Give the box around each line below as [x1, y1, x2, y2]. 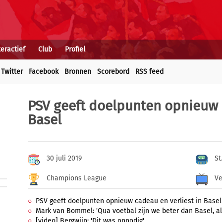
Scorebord [97, 67, 129, 76]
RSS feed [135, 67, 164, 76]
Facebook [29, 67, 58, 76]
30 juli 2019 [47, 154, 82, 163]
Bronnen [64, 67, 91, 76]
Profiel [65, 45, 85, 54]
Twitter [1, 67, 23, 76]
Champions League [47, 174, 107, 182]
